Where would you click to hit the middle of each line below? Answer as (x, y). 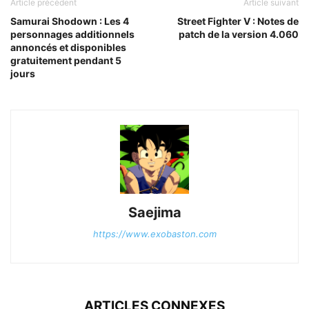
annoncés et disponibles (68, 47)
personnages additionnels (72, 34)
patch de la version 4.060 (239, 34)
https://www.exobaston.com (154, 233)
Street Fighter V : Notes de (238, 21)
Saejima (154, 212)
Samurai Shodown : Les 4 (70, 21)
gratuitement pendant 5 (66, 60)
